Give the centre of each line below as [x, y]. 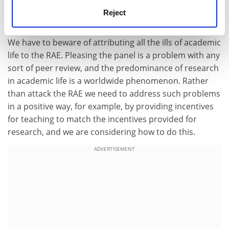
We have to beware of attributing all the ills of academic [114, 42]
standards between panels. [60, 23]
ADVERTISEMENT [114, 148]
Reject [114, 12]
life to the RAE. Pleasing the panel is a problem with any [114, 55]
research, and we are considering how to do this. [101, 132]
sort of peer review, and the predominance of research [113, 68]
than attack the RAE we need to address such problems [114, 94]
